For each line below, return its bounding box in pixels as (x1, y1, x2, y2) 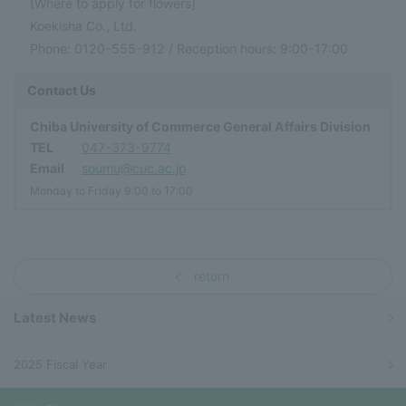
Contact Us (27, 82, 96, 98)
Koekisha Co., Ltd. (30, 17, 138, 34)
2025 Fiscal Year (14, 357, 107, 372)
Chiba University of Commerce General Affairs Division (30, 118, 371, 134)
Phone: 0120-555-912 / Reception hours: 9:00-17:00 (30, 40, 349, 56)
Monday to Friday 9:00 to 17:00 (30, 184, 193, 198)
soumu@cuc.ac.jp (81, 159, 187, 176)
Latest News (14, 309, 96, 327)
